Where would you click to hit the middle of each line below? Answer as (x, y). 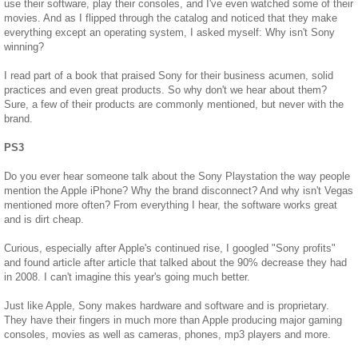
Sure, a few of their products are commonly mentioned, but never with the (174, 104)
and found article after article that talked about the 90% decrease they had (175, 262)
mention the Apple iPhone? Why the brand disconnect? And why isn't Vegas (179, 190)
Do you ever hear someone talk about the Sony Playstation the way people (177, 176)
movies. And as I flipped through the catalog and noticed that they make (171, 18)
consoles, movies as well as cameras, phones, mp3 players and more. (167, 334)
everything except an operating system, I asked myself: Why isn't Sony (169, 32)
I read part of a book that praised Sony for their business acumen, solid (169, 75)
